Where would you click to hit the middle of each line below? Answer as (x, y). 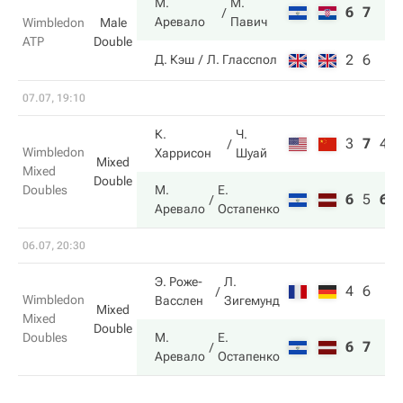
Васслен (179, 300)
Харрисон (183, 153)
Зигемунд (252, 300)
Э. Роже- (179, 282)
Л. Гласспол (242, 59)
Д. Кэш (175, 59)
